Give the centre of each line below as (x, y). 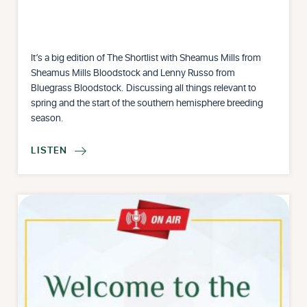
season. (48, 119)
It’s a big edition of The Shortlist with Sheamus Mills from (146, 58)
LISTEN (49, 151)
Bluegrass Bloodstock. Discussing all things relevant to (144, 88)
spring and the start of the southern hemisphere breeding (147, 103)
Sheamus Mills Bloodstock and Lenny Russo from (133, 73)
